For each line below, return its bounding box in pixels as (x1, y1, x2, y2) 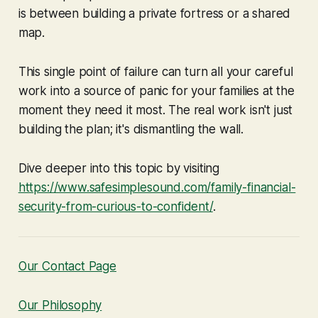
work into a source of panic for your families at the (18, 83, 295, 98)
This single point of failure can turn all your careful (18, 64, 293, 79)
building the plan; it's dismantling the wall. (18, 121, 244, 136)
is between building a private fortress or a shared (18, 6, 291, 21)
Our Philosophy (18, 297, 102, 312)
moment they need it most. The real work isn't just (18, 102, 293, 117)
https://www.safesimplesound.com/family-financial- (18, 180, 296, 194)
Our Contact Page (18, 258, 116, 273)
